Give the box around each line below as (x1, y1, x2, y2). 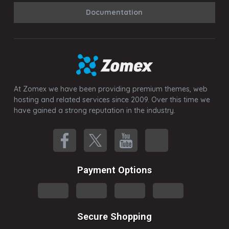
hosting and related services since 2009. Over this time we (13, 95, 210, 105)
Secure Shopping (77, 211, 152, 222)
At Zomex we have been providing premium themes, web (13, 84, 208, 94)
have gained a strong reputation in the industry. (13, 106, 175, 116)
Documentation (86, 8, 143, 17)
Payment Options (77, 165, 152, 176)
